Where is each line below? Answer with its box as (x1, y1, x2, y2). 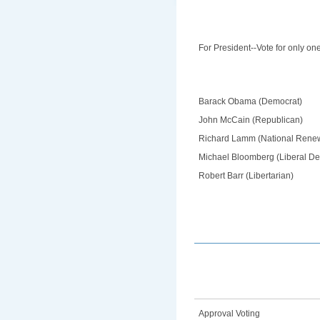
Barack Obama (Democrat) (199, 96, 303, 107)
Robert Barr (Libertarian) (199, 171, 294, 181)
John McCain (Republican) (199, 115, 304, 126)
